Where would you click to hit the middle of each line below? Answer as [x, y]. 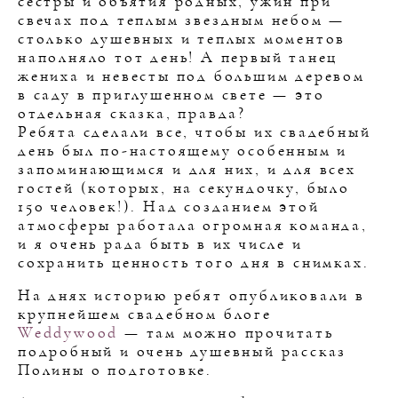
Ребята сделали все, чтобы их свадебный [195, 132]
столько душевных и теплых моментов [182, 39]
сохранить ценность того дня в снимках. [194, 263]
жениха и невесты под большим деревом [191, 76]
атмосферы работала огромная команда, [193, 226]
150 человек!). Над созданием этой [169, 207]
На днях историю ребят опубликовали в [191, 296]
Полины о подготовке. [115, 370]
